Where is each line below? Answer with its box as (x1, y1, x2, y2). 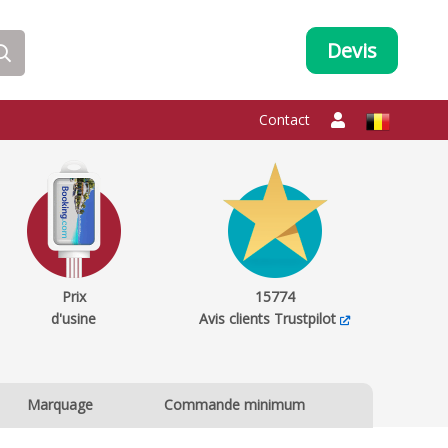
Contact (259, 110, 310, 129)
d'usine (51, 309, 97, 328)
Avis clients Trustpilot (199, 309, 337, 328)
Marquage (27, 395, 93, 414)
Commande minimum (163, 395, 305, 414)
